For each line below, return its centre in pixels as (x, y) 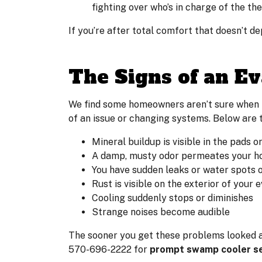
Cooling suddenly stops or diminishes (173, 198)
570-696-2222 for (109, 249)
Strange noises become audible (161, 212)
